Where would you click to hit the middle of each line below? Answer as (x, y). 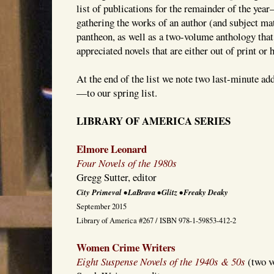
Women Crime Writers (126, 248)
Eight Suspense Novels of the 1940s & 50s (161, 262)
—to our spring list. (117, 93)
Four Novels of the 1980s (127, 163)
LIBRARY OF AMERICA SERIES (154, 121)
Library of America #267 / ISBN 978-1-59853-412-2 (156, 221)
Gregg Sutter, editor (117, 177)
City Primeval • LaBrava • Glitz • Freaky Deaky (152, 192)
